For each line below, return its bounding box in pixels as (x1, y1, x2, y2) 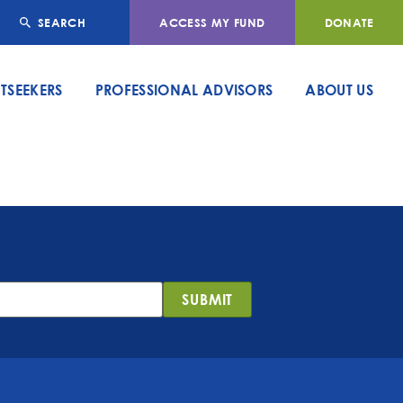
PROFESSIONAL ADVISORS (94, 81, 273, 98)
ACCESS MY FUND (159, 15, 265, 30)
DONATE (324, 15, 373, 30)
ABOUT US (305, 81, 373, 98)
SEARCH (37, 15, 86, 30)
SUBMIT (182, 291, 234, 308)
